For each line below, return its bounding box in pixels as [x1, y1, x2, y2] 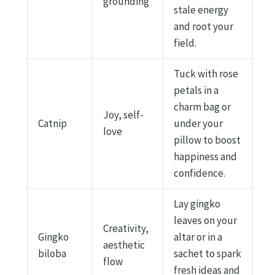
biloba [38, 247, 66, 261]
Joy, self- [103, 108, 144, 122]
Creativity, [103, 222, 149, 236]
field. [174, 36, 196, 50]
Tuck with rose [174, 67, 238, 81]
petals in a [174, 83, 219, 98]
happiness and [174, 150, 237, 164]
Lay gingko [174, 197, 220, 211]
